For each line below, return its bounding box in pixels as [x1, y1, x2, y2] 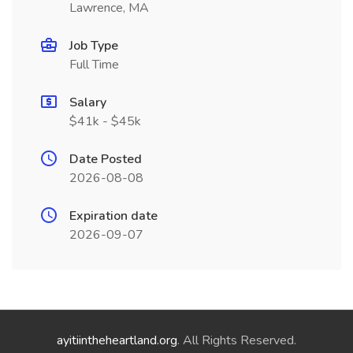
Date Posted [69, 150, 142, 168]
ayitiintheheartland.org [57, 332, 177, 349]
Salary [69, 94, 106, 111]
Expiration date [69, 207, 158, 225]
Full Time [69, 56, 119, 73]
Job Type [69, 37, 118, 54]
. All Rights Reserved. [177, 332, 296, 349]
